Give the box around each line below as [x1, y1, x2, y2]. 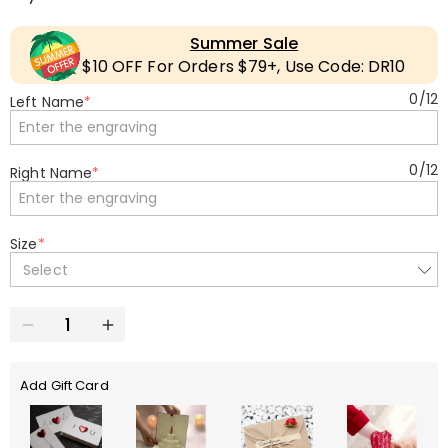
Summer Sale [189, 32, 299, 55]
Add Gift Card [20, 376, 109, 395]
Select [23, 259, 68, 280]
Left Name [10, 92, 85, 112]
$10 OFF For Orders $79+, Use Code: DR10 [82, 55, 406, 78]
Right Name [10, 163, 93, 183]
